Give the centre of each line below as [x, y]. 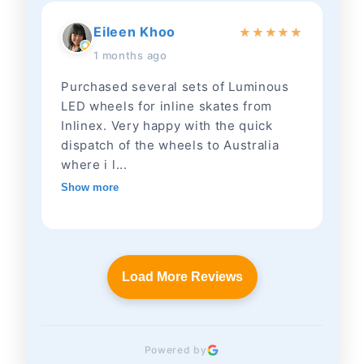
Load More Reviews [182, 277]
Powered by [175, 350]
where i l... [94, 165]
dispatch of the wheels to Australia [170, 145]
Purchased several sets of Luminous [175, 87]
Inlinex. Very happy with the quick [167, 126]
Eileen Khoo [134, 32]
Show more [90, 188]
